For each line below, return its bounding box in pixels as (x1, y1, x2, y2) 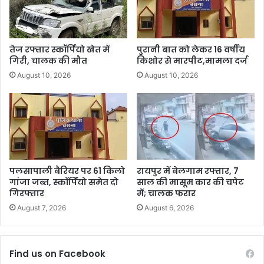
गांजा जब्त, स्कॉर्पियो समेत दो (9, 176, 118, 189)
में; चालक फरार (137, 187, 196, 200)
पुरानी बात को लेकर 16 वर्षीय (137, 44, 245, 56)
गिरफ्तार (9, 187, 44, 200)
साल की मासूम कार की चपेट (137, 176, 244, 189)
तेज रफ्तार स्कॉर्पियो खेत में (9, 44, 110, 56)
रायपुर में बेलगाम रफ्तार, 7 (137, 165, 239, 177)
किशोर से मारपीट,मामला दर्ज (137, 55, 247, 67)
